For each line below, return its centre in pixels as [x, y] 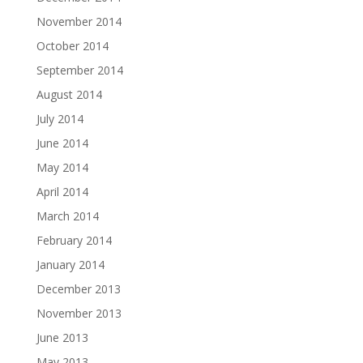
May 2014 [62, 167]
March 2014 [67, 216]
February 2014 [74, 240]
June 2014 [62, 143]
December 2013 [78, 289]
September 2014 [79, 70]
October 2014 [72, 46]
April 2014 [62, 192]
